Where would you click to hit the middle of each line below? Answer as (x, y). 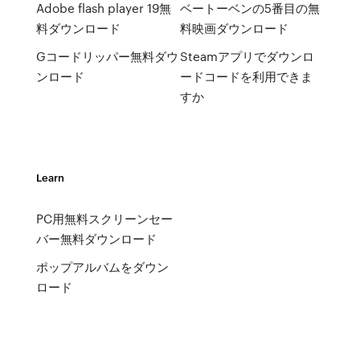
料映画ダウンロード (234, 28)
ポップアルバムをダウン (102, 267)
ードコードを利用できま (246, 76)
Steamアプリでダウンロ (247, 56)
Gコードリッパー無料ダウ (107, 56)
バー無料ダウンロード (96, 239)
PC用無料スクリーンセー (104, 219)
